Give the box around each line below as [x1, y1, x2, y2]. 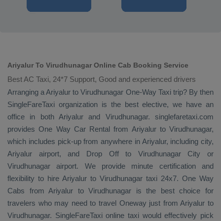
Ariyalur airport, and [7, 149, 86, 158]
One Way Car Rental [38, 125, 110, 133]
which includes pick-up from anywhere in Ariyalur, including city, [7, 137, 214, 146]
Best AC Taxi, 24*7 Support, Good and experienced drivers [7, 75, 196, 83]
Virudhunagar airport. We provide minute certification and [7, 162, 214, 170]
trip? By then [171, 88, 214, 96]
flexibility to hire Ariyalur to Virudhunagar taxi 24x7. [7, 174, 182, 183]
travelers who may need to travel [7, 199, 119, 207]
